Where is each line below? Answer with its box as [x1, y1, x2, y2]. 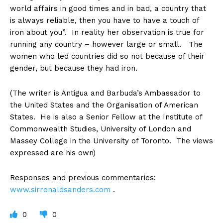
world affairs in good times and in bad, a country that [10, 4, 206, 13]
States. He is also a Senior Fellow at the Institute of [10, 112, 202, 122]
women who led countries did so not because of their [10, 52, 205, 61]
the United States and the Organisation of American [10, 101, 198, 110]
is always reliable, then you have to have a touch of [10, 16, 199, 25]
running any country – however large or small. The [10, 40, 203, 49]
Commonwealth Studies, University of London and [10, 124, 191, 134]
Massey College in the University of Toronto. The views [10, 136, 213, 146]
